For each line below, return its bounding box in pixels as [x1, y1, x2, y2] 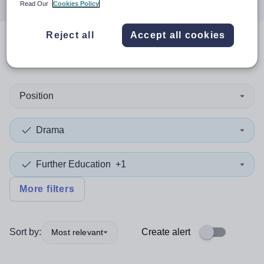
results [82, 43, 137, 61]
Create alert [141, 227, 190, 237]
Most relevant [51, 227, 104, 237]
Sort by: [9, 227, 41, 237]
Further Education [36, 159, 111, 169]
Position [19, 91, 54, 101]
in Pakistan [137, 43, 230, 61]
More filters [19, 184, 75, 194]
